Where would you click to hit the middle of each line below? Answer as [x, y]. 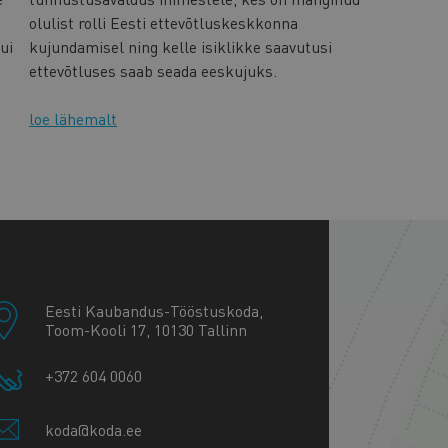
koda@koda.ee [93, 430]
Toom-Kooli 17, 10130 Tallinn [145, 330]
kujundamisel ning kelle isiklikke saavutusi [180, 46]
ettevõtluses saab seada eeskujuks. [153, 70]
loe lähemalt [73, 119]
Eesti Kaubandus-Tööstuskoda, [153, 311]
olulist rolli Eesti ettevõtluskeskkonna [163, 22]
